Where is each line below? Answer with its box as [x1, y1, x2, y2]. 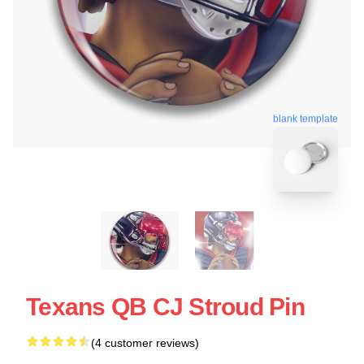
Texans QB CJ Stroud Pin [26, 292, 305, 320]
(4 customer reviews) [91, 336, 199, 349]
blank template [273, 110, 338, 123]
